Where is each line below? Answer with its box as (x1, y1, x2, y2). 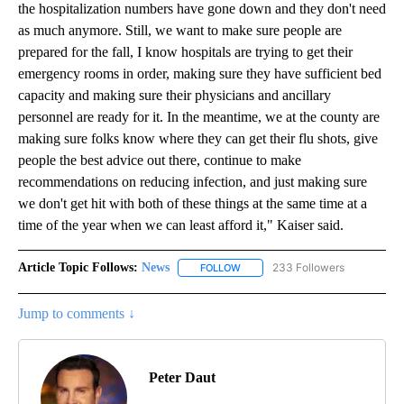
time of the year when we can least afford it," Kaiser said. (18, 217, 344, 234)
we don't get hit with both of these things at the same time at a (18, 196, 367, 212)
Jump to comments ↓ (18, 306, 135, 322)
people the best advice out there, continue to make (18, 152, 301, 169)
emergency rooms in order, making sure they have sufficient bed (18, 66, 381, 82)
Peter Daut (149, 369, 216, 385)
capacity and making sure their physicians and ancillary (18, 87, 331, 104)
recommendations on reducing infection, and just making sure (18, 174, 367, 190)
